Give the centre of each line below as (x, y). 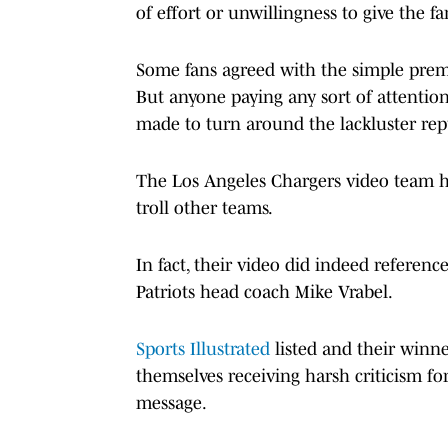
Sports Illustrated (203, 348)
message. (171, 402)
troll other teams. (204, 207)
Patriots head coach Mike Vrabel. (264, 291)
